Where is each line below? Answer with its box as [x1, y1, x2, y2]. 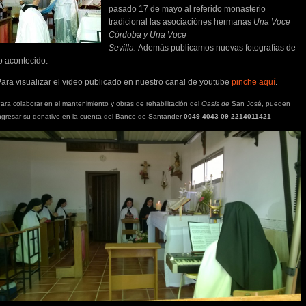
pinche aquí [232, 77, 275, 87]
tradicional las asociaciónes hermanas [109, 17, 253, 27]
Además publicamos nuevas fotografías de [138, 43, 296, 53]
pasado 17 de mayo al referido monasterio [109, 4, 266, 14]
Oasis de [201, 100, 232, 107]
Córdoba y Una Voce [109, 30, 186, 40]
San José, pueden [232, 100, 290, 107]
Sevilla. [109, 43, 138, 53]
